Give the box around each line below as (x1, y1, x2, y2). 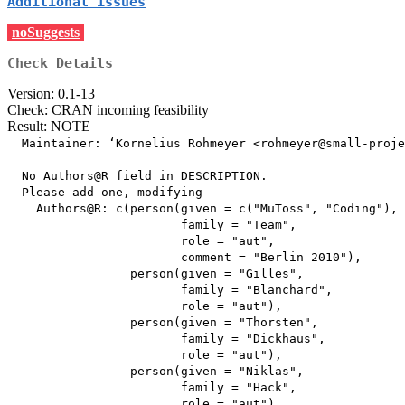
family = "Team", (7, 218, 297, 232)
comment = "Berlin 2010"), (7, 250, 362, 265)
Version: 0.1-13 (7, 86, 95, 102)
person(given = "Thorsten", (7, 316, 318, 330)
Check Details (7, 55, 113, 72)
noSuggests (12, 24, 80, 41)
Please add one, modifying (7, 185, 202, 200)
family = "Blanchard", (7, 283, 333, 297)
